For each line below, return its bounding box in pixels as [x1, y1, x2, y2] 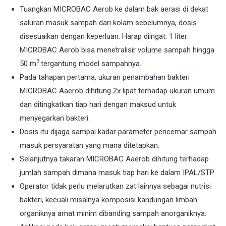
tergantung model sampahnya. [41, 59, 141, 69]
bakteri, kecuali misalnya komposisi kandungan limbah [20, 195, 197, 205]
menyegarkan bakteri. [20, 114, 90, 123]
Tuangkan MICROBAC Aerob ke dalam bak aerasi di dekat [20, 5, 208, 14]
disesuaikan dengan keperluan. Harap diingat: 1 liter [20, 32, 187, 41]
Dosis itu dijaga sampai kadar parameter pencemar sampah [20, 127, 216, 137]
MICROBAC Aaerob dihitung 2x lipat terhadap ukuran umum [20, 86, 215, 96]
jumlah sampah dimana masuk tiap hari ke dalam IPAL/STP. [20, 168, 215, 178]
